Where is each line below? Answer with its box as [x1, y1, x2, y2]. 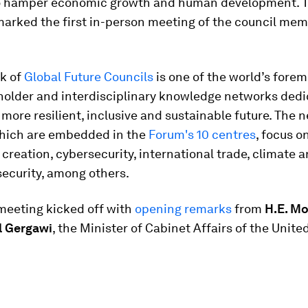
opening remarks [135, 201, 232, 216]
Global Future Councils [24, 69, 153, 84]
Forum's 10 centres [148, 127, 256, 142]
